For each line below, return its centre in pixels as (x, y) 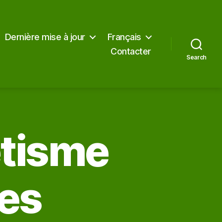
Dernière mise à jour (45, 37)
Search (196, 57)
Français (124, 37)
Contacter (131, 51)
